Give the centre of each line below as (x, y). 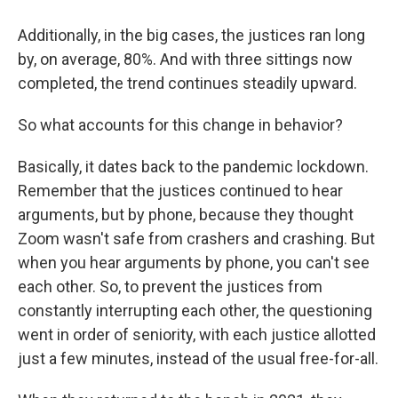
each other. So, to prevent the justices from (170, 286)
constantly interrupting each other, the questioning (195, 310)
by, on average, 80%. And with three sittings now (185, 59)
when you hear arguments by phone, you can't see (194, 262)
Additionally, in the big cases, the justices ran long (191, 35)
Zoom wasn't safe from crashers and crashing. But (196, 238)
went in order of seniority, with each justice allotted (197, 334)
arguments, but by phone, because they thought (186, 214)
